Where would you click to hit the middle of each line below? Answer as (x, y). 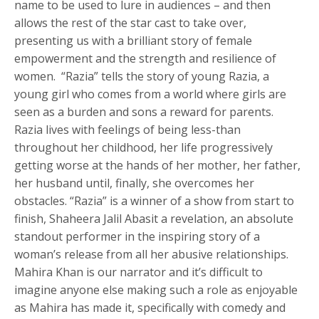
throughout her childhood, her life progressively (144, 147)
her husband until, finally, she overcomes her (135, 183)
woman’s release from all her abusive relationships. (153, 254)
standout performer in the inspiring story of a (137, 236)
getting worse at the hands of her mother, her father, (158, 165)
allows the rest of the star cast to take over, (131, 22)
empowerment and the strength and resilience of (146, 58)
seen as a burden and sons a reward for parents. (146, 111)
